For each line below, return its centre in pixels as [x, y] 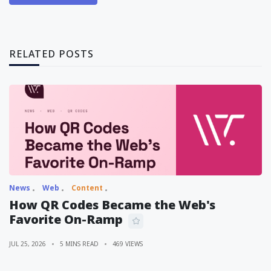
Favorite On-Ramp [66, 219]
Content [87, 188]
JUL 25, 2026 [28, 243]
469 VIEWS [128, 243]
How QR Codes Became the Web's [112, 204]
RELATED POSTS [51, 54]
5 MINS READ [79, 243]
